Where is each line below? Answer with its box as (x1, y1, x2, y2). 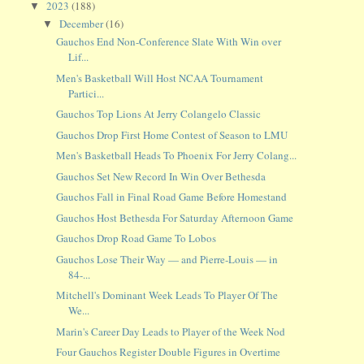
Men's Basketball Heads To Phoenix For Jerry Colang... (55, 148, 297, 163)
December (59, 16, 106, 32)
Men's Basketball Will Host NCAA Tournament (55, 70, 263, 85)
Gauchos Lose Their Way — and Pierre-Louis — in (55, 251, 278, 266)
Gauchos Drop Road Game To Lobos (55, 231, 216, 246)
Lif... (67, 50, 89, 65)
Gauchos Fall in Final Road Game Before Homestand (55, 189, 287, 205)
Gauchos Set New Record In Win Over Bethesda (55, 168, 266, 184)
